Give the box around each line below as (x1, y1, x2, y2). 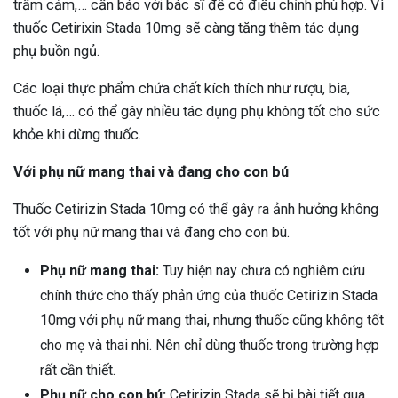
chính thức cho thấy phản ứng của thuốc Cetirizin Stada (40, 287, 378, 305)
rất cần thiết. (40, 362, 115, 379)
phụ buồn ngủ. (13, 43, 99, 60)
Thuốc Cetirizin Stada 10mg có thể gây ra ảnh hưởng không (13, 201, 378, 219)
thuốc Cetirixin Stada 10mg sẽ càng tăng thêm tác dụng (13, 20, 359, 37)
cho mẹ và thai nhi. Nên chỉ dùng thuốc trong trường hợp (40, 337, 379, 354)
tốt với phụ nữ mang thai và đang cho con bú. (13, 224, 290, 242)
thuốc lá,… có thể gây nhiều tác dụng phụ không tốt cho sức (13, 103, 380, 121)
